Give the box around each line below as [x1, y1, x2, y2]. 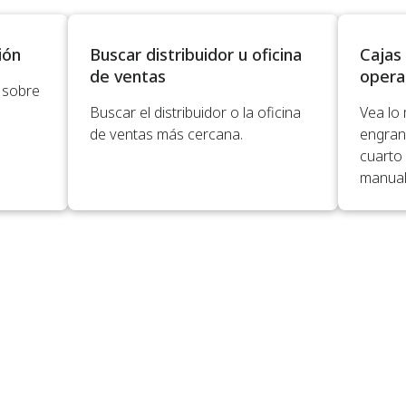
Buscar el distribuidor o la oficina [90, 102, 301, 122]
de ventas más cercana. [90, 124, 243, 144]
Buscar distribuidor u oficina [90, 43, 302, 65]
